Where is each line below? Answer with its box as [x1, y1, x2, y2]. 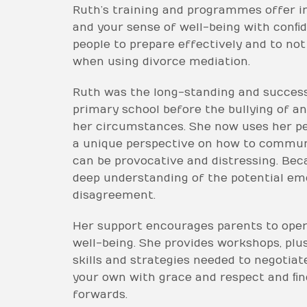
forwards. [73, 288, 127, 301]
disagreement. [73, 188, 156, 201]
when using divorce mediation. [73, 55, 250, 68]
